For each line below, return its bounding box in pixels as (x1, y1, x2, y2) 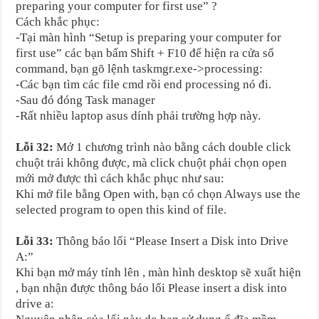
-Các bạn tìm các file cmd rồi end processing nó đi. (16, 77, 272, 91)
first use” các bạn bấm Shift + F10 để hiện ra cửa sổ (16, 46, 275, 60)
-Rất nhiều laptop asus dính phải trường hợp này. (16, 108, 261, 122)
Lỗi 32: (16, 140, 54, 154)
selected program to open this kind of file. (16, 202, 230, 216)
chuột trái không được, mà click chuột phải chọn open (16, 155, 288, 169)
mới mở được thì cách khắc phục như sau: (16, 171, 225, 185)
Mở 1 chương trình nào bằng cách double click (53, 140, 292, 154)
